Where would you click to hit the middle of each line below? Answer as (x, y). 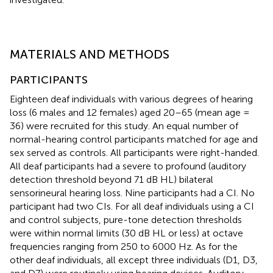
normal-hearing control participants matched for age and (134, 139)
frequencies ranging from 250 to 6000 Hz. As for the (124, 246)
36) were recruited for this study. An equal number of (124, 126)
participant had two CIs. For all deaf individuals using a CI (132, 206)
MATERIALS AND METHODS (90, 54)
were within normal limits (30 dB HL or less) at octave (126, 233)
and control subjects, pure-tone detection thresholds (126, 219)
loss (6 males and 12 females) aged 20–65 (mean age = (130, 112)
